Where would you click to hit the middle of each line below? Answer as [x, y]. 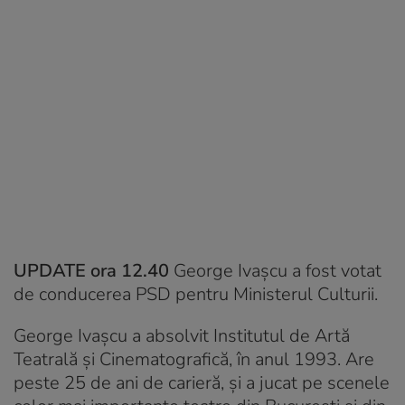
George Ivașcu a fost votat [275, 270]
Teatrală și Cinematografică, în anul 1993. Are [194, 359]
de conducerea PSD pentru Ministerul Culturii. [196, 294]
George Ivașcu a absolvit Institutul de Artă [182, 335]
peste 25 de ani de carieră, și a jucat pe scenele [202, 382]
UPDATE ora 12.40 [91, 270]
